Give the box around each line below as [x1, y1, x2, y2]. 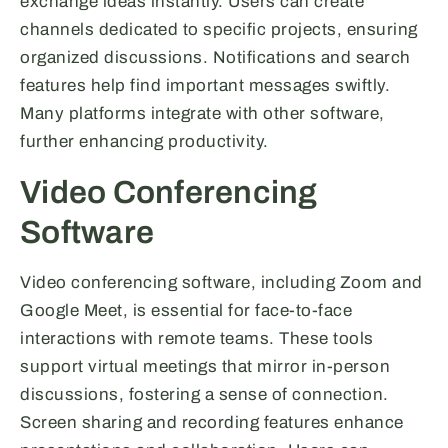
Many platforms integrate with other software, [20, 104, 385, 124]
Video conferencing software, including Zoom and [20, 273, 423, 293]
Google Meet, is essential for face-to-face [20, 301, 352, 321]
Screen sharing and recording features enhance [20, 413, 404, 433]
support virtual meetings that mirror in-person [20, 357, 390, 377]
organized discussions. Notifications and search [20, 48, 411, 68]
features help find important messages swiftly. [20, 76, 390, 96]
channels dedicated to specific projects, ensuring [20, 20, 418, 40]
